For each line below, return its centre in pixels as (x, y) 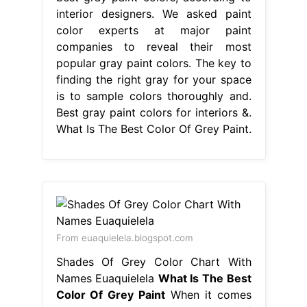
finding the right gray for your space (153, 79)
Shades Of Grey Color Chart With (153, 261)
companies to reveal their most (153, 46)
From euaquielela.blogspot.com (124, 237)
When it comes (208, 294)
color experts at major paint (153, 30)
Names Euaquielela (107, 278)
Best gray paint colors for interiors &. (153, 112)
